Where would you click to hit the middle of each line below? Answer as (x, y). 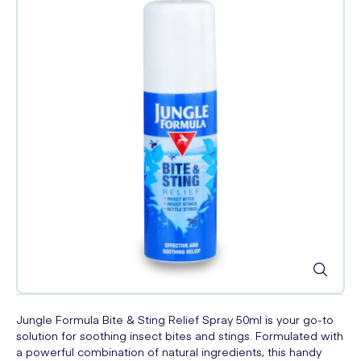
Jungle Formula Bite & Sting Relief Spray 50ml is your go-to (175, 319)
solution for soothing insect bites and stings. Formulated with (180, 335)
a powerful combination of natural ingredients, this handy (169, 351)
